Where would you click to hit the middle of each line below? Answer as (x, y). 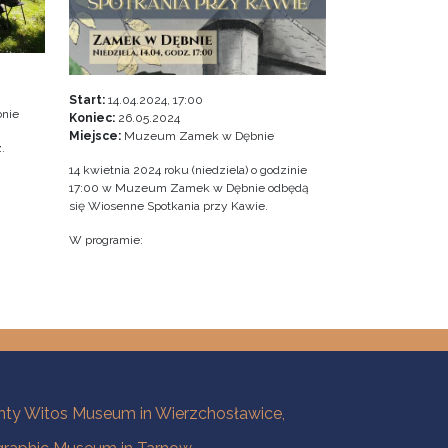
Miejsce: (94, 136)
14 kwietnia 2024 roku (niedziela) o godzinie (187, 170)
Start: (86, 100)
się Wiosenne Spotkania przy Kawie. (168, 206)
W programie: (105, 240)
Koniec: (91, 118)
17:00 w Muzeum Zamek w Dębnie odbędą (188, 188)
